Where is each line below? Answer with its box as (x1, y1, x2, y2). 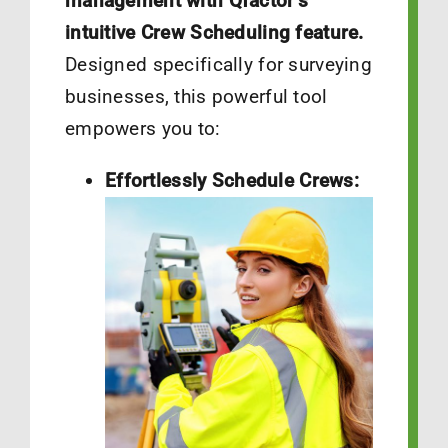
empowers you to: (64, 117, 221, 141)
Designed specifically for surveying (64, 53, 372, 77)
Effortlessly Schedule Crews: (104, 169, 359, 193)
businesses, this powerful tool (64, 85, 328, 109)
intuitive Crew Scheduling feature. (64, 21, 364, 45)
